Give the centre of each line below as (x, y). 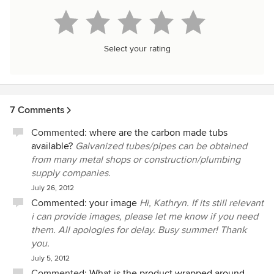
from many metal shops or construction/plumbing (136, 160)
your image (113, 203)
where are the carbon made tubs (158, 133)
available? (52, 146)
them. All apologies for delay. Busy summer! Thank (139, 230)
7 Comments (37, 110)
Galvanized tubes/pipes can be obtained (161, 146)
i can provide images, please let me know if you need (145, 217)
